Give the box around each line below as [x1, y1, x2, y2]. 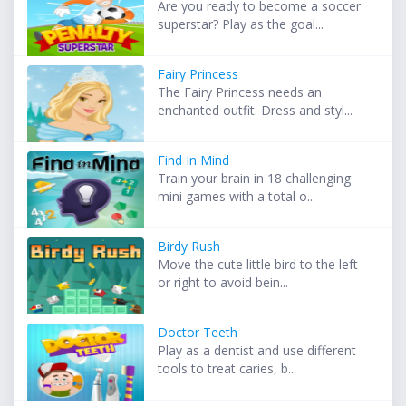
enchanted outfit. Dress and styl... [158, 101, 353, 120]
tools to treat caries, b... [158, 360, 297, 378]
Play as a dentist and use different [158, 342, 357, 360]
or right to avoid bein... [158, 274, 289, 292]
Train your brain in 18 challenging [158, 169, 352, 188]
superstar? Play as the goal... [158, 15, 324, 34]
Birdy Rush [158, 237, 221, 256]
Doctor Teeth [158, 324, 238, 342]
